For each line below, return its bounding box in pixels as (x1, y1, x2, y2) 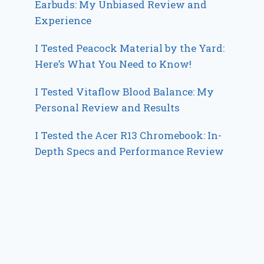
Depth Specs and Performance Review (35, 144, 225, 159)
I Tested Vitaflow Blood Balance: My (35, 85, 214, 99)
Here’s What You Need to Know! (35, 57, 192, 71)
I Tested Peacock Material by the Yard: (35, 41, 225, 55)
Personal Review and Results (35, 101, 180, 115)
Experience (35, 14, 92, 28)
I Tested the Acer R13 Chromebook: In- (35, 128, 222, 143)
